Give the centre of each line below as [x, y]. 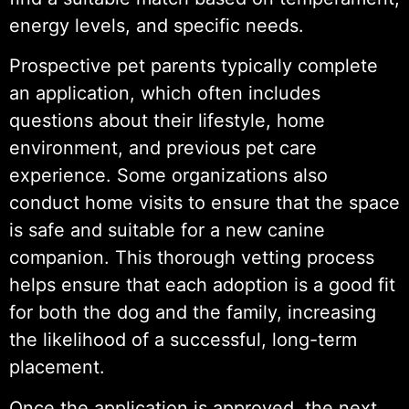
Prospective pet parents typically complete [194, 66]
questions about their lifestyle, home [167, 121]
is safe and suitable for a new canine [167, 231]
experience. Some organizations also [168, 176]
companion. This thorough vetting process [192, 258]
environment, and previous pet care [163, 148]
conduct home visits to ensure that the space [204, 203]
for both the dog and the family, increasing [193, 313]
